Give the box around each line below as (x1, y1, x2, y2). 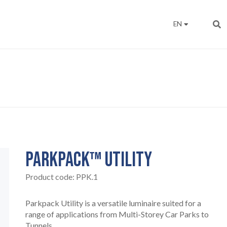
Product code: (25, 172, 76, 181)
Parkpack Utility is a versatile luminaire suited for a (25, 198, 201, 208)
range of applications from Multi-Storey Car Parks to (25, 209, 209, 219)
